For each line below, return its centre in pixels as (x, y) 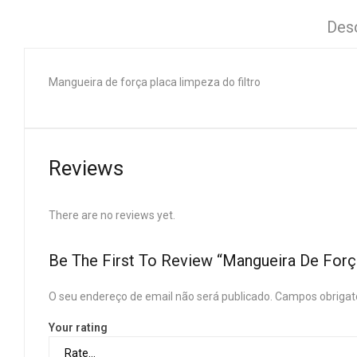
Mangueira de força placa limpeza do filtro (155, 82)
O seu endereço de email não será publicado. (161, 296)
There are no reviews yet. (112, 215)
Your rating (78, 328)
